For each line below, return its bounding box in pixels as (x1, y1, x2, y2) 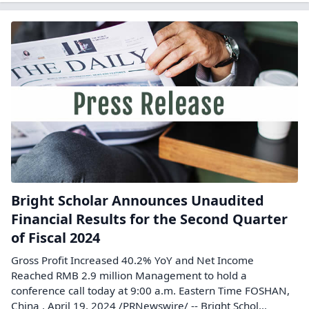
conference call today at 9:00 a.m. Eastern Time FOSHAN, (11, 283, 290, 297)
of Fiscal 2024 (11, 228, 100, 247)
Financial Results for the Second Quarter (11, 209, 288, 228)
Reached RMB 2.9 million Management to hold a (11, 268, 247, 282)
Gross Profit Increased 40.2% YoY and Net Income (11, 252, 254, 267)
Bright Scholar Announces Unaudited (11, 190, 264, 210)
